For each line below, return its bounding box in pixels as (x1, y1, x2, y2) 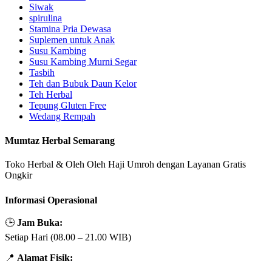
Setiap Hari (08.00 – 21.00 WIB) (5, 231, 131, 242)
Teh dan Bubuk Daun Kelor (29, 78, 137, 89)
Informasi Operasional (5, 194, 97, 205)
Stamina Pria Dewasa (29, 23, 111, 34)
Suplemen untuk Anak (29, 34, 115, 45)
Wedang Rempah (29, 110, 95, 121)
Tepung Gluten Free (29, 100, 106, 110)
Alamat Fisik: (17, 252, 73, 263)
